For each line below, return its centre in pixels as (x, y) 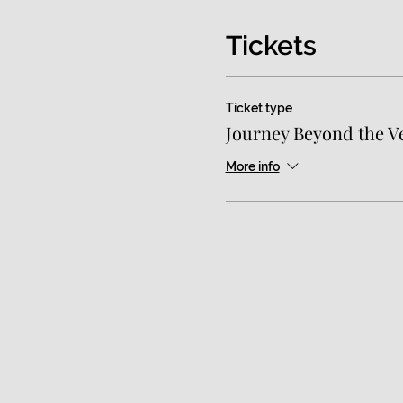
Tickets (271, 45)
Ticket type (259, 107)
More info (252, 167)
